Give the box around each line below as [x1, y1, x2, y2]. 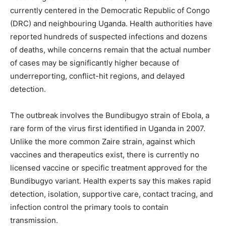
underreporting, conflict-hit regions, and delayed [10, 71, 185, 81]
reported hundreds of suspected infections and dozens [10, 31, 207, 41]
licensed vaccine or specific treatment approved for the [10, 162, 207, 173]
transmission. [10, 215, 58, 225]
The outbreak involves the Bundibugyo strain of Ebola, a [10, 110, 209, 120]
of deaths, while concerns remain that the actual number [10, 44, 211, 54]
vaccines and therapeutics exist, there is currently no [10, 149, 199, 159]
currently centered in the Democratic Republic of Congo [10, 5, 210, 15]
